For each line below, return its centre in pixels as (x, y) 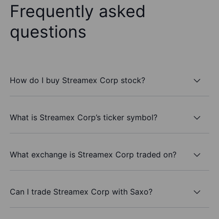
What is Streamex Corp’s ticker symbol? (84, 117)
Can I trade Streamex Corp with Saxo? (81, 191)
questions (48, 32)
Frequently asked (78, 11)
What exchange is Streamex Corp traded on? (93, 154)
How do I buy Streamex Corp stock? (77, 80)
